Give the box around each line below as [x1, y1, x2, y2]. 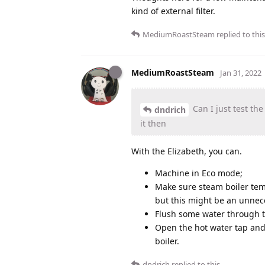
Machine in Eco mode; [155, 167, 243, 179]
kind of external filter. [131, 5, 215, 17]
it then [140, 117, 166, 129]
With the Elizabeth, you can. [131, 145, 242, 157]
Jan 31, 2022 [220, 67, 261, 78]
